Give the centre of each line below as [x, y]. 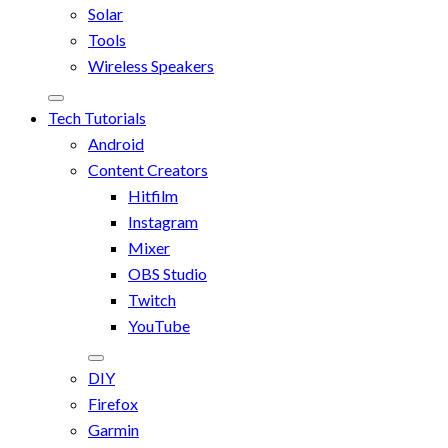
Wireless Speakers [151, 65]
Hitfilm [153, 195]
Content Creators [148, 169]
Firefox [113, 403]
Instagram [163, 221]
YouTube [159, 325]
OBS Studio [167, 273]
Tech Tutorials [97, 117]
